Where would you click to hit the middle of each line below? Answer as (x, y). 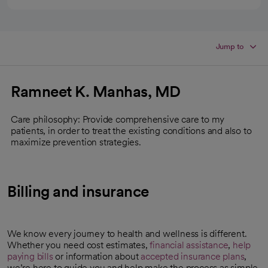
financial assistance (189, 245)
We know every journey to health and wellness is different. (127, 234)
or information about (97, 256)
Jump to (230, 46)
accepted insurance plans (193, 256)
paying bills (30, 256)
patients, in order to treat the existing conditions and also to (131, 131)
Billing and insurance (78, 191)
